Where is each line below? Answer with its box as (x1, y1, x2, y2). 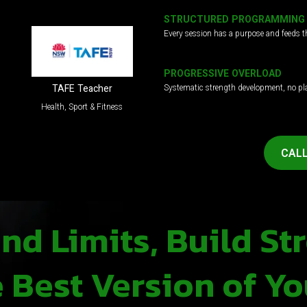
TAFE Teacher (51, 82, 112, 98)
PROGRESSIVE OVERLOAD (164, 66, 282, 82)
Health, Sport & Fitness (41, 101, 123, 114)
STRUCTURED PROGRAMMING (164, 12, 305, 28)
